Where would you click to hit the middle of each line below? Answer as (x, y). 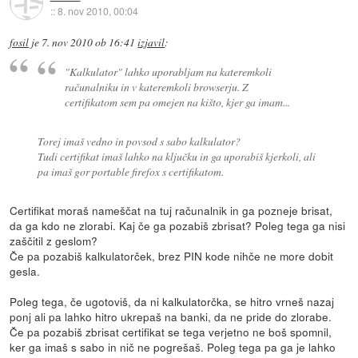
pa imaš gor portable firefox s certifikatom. (130, 171)
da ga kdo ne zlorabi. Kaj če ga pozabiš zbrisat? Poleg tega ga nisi (178, 225)
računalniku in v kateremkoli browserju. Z (157, 86)
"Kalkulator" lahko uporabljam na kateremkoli (169, 71)
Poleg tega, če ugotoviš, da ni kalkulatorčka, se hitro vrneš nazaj (172, 301)
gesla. (25, 270)
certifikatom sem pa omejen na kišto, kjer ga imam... (178, 101)
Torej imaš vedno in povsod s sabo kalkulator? (139, 141)
